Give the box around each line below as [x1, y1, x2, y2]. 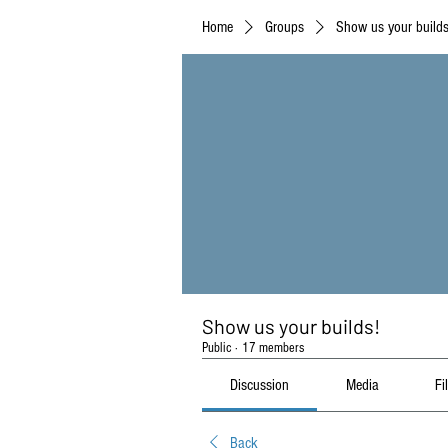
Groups [265, 18, 304, 36]
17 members [242, 340, 304, 356]
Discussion [230, 376, 290, 394]
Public [202, 340, 231, 356]
